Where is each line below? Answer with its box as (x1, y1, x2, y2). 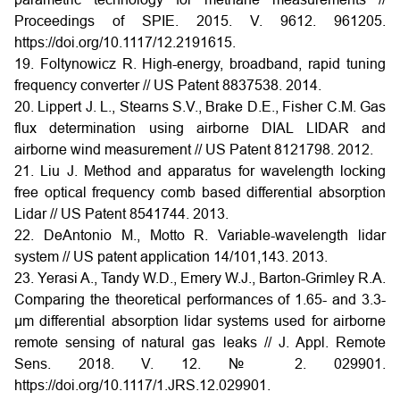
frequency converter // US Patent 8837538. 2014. (14, 78, 321, 93)
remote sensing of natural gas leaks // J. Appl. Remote (14, 335, 386, 350)
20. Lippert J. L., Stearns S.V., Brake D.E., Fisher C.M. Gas (14, 99, 386, 114)
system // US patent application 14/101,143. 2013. (14, 249, 328, 264)
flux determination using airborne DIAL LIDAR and (14, 121, 386, 136)
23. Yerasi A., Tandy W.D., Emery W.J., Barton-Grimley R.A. (14, 271, 386, 286)
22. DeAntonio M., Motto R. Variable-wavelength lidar (14, 228, 386, 243)
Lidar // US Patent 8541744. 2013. (14, 206, 229, 221)
